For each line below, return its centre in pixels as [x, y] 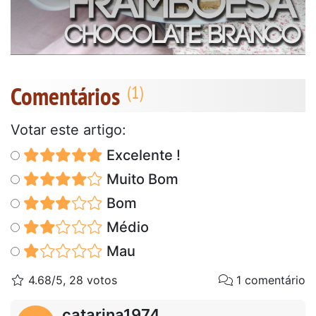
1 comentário [269, 280]
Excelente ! [141, 155]
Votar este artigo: [68, 129]
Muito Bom [140, 179]
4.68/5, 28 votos [71, 280]
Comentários [65, 96]
